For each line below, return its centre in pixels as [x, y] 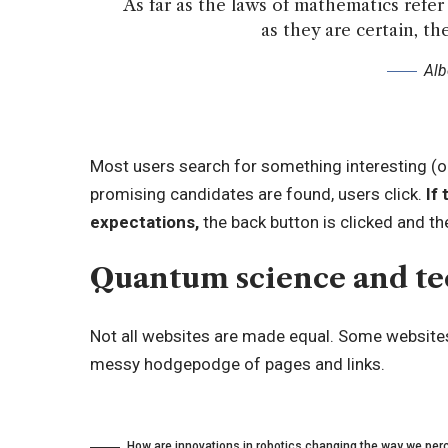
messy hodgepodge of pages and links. [238, 363]
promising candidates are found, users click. [256, 193]
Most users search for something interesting [259, 165]
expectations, [145, 221]
